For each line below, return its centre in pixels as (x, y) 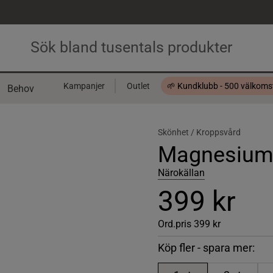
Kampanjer (84, 86)
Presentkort (86, 112)
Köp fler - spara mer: (206, 248)
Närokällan (181, 173)
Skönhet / (177, 132)
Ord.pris (174, 224)
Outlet (138, 86)
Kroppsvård (218, 132)
